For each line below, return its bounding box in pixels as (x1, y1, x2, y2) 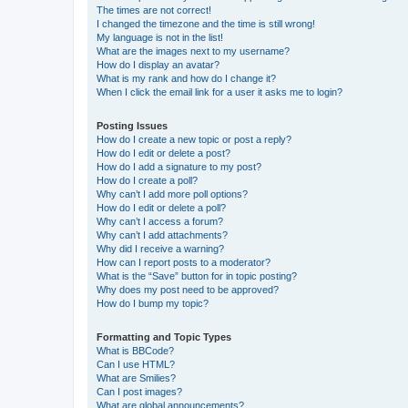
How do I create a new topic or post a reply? (97, 133, 291, 145)
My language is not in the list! (97, 31, 223, 43)
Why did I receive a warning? (97, 242, 224, 254)
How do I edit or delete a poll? (97, 201, 226, 213)
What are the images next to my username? (97, 45, 290, 56)
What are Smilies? (97, 372, 176, 383)
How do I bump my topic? (97, 297, 209, 309)
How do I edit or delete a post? (97, 147, 230, 158)
